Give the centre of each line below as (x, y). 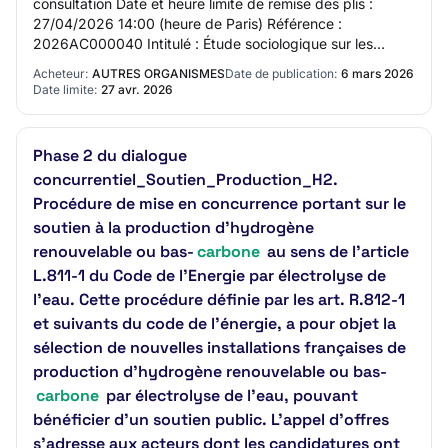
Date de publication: (281, 73)
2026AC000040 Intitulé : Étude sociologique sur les (203, 43)
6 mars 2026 (377, 73)
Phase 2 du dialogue (110, 155)
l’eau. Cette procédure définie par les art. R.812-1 (219, 299)
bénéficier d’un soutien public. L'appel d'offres (211, 419)
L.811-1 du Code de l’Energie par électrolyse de (209, 275)
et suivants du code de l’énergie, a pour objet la (214, 323)
